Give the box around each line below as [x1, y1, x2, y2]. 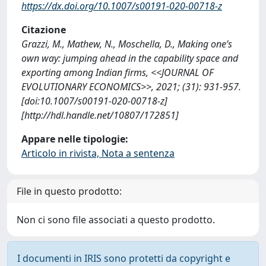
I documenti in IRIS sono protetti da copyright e [17, 252, 230, 265]
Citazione [21, 23, 66, 36]
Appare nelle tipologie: [21, 132, 128, 145]
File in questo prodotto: [17, 185, 122, 198]
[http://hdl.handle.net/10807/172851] [21, 109, 179, 122]
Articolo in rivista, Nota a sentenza [21, 147, 175, 160]
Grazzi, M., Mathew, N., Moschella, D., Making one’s [21, 37, 232, 50]
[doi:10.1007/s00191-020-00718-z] [21, 94, 167, 107]
